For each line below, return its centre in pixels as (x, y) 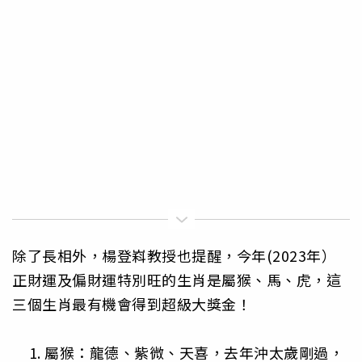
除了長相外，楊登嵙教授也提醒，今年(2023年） (174, 256)
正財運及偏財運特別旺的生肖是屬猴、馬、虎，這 (177, 280)
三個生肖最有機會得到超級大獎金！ (132, 304)
